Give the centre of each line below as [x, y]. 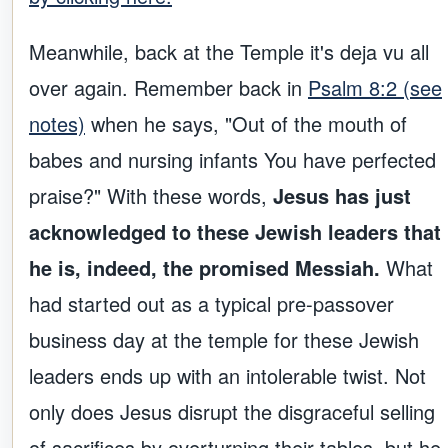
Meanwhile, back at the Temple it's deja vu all [229, 52]
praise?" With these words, [151, 196]
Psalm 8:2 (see [375, 88]
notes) [57, 124]
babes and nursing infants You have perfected [232, 160]
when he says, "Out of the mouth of [246, 124]
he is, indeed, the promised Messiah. [207, 268]
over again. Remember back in [168, 88]
